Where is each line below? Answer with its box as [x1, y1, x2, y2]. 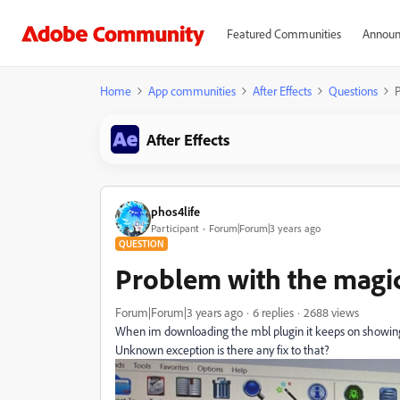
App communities [148, 83, 236, 98]
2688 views [304, 304, 359, 320]
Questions [329, 83, 378, 98]
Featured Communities [226, 26, 341, 41]
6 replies [253, 304, 294, 320]
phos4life [151, 203, 200, 219]
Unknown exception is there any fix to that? [115, 342, 329, 357]
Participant [151, 221, 199, 235]
